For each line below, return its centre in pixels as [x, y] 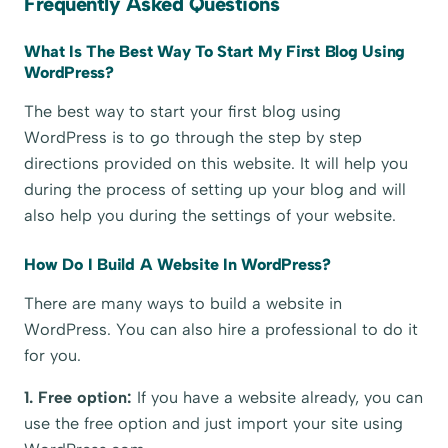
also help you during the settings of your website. [210, 216]
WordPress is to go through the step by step [193, 138]
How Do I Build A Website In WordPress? [177, 264]
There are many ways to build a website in [183, 304]
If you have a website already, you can [278, 398]
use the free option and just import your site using [214, 424]
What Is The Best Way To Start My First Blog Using [215, 52]
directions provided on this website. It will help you [216, 164]
